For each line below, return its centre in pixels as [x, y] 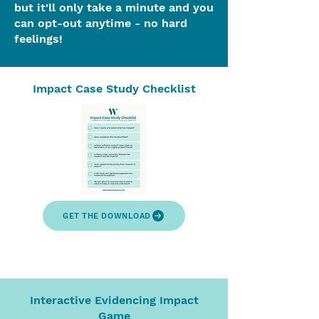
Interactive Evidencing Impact [114, 300]
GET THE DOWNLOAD [107, 216]
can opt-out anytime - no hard [101, 23]
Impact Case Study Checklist [114, 89]
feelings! [38, 39]
